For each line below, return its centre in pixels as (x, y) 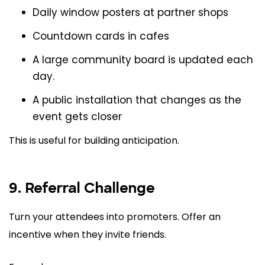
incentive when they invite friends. (88, 235)
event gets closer (77, 117)
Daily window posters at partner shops (130, 13)
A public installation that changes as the (137, 100)
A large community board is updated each (143, 60)
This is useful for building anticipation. (94, 141)
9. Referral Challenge (82, 190)
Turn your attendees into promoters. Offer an (115, 217)
